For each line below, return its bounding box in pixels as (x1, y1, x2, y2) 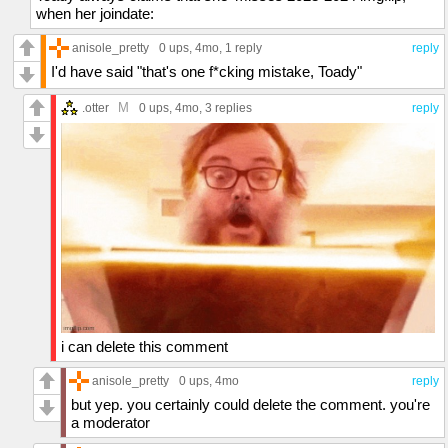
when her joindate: (36, 4, 154, 22)
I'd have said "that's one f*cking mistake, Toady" (51, 62, 362, 80)
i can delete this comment (61, 337, 228, 355)
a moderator (71, 413, 150, 431)
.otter (82, 100, 109, 114)
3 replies (205, 100, 252, 115)
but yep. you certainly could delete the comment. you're (71, 395, 430, 413)
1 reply (225, 40, 262, 55)
